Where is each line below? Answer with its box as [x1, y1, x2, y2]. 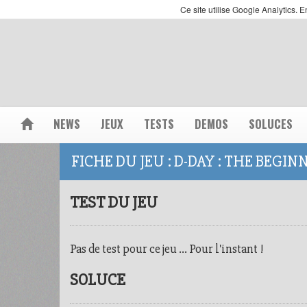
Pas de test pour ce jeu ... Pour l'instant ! [70, 241, 264, 256]
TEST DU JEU [70, 193, 158, 212]
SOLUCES [249, 115, 293, 132]
